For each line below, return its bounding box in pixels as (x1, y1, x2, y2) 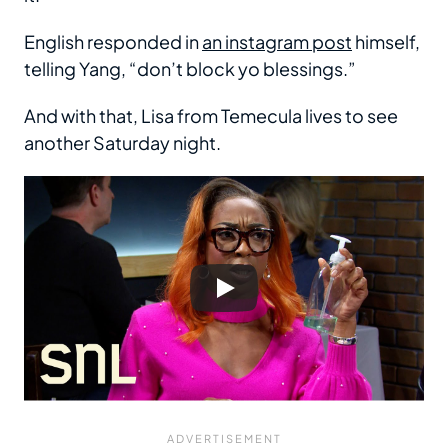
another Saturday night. (24, 130, 221, 154)
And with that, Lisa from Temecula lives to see (24, 103, 398, 127)
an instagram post (202, 29, 352, 53)
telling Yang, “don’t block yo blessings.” (24, 56, 356, 80)
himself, (352, 29, 420, 53)
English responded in (24, 29, 202, 53)
